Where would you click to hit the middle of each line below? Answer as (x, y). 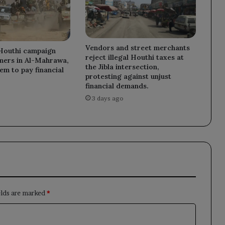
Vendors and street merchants (137, 48)
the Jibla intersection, (122, 67)
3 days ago (107, 98)
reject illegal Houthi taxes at (134, 58)
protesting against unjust (128, 77)
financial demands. (117, 86)
